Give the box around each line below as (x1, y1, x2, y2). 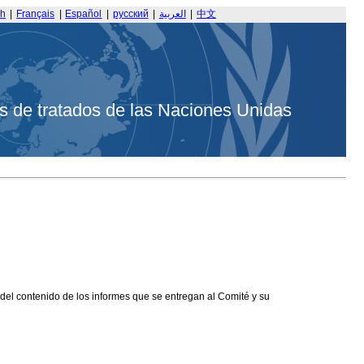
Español (65, 8, 102, 20)
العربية (158, 8, 186, 20)
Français (16, 8, 55, 20)
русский (112, 8, 149, 20)
